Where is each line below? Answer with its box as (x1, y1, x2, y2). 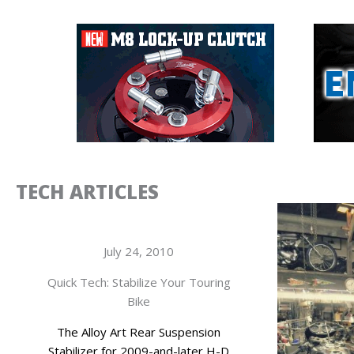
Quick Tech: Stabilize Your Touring (47, 273, 231, 290)
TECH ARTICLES (16, 178, 159, 205)
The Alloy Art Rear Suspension (57, 323, 220, 340)
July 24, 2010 (104, 243, 174, 259)
